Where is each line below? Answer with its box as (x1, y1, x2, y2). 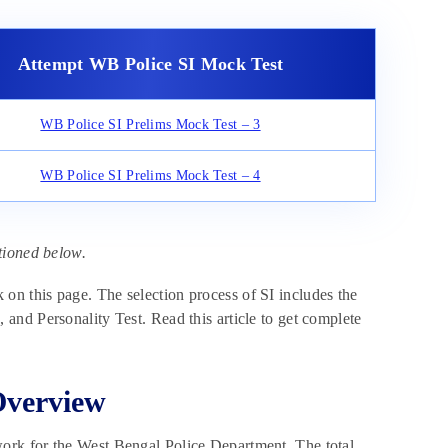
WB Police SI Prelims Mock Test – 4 (40, 168, 261, 184)
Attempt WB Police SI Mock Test (17, 54, 284, 75)
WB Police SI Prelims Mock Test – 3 (40, 117, 261, 133)
